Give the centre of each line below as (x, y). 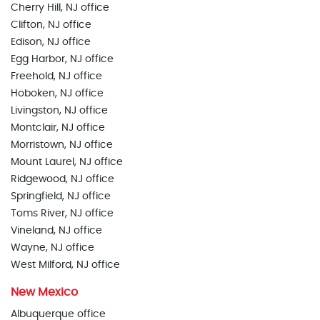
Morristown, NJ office (62, 145)
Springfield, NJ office (61, 196)
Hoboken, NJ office (57, 94)
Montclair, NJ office (58, 128)
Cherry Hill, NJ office (60, 8)
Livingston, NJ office (59, 111)
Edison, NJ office (51, 42)
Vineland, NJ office (56, 231)
